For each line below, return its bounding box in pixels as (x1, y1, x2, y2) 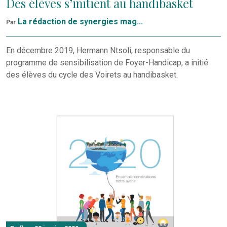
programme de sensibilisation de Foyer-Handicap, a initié (6, 57, 208, 67)
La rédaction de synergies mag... (18, 16, 143, 26)
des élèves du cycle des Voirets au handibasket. (6, 69, 178, 80)
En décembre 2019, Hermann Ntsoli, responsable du (6, 45, 190, 55)
